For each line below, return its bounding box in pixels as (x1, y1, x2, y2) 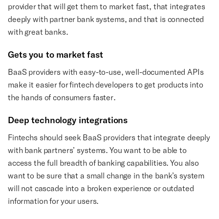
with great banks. (8, 27, 70, 37)
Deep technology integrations (8, 114, 128, 126)
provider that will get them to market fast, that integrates (8, 1, 205, 11)
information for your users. (8, 196, 101, 206)
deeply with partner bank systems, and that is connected (8, 14, 204, 24)
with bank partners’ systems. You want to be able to (8, 145, 187, 155)
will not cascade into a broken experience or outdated (8, 183, 194, 193)
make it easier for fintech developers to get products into (8, 80, 203, 89)
